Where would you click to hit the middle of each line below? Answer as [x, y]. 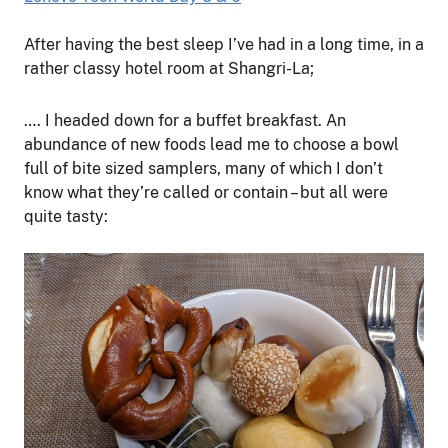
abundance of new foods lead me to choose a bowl [211, 144]
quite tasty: [66, 216]
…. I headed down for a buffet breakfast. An [185, 120]
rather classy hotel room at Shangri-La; [169, 68]
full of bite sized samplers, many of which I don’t [203, 168]
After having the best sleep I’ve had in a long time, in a [224, 44]
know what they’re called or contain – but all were [206, 192]
